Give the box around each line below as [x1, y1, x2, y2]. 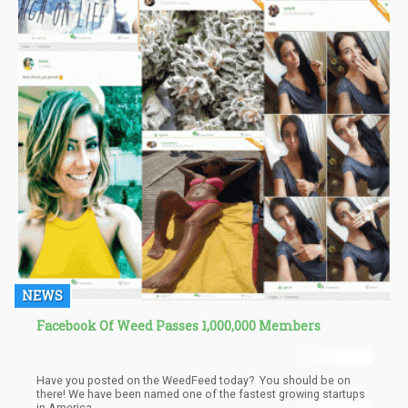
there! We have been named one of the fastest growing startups [36, 387, 68, 402]
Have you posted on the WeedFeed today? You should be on [36, 373, 351, 388]
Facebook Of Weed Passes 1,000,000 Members [36, 316, 321, 334]
